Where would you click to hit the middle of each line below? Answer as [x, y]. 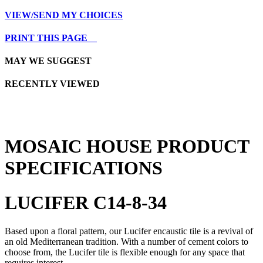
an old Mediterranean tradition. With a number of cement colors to [127, 242]
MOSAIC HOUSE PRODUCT [127, 146]
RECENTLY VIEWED [52, 84]
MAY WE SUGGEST [48, 61]
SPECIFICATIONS [84, 168]
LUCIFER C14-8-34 [86, 202]
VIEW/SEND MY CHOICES [64, 15]
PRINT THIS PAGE [51, 38]
